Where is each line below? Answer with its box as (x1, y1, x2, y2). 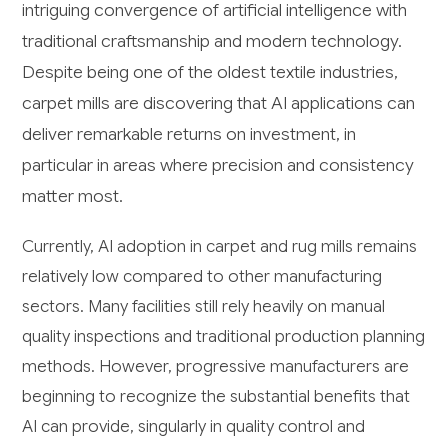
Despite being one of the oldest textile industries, (22, 61, 399, 84)
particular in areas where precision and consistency (22, 154, 415, 177)
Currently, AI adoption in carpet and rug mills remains (22, 236, 418, 258)
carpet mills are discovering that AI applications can (22, 92, 416, 115)
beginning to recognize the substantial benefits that (22, 386, 411, 408)
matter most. (22, 185, 124, 208)
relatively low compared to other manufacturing (22, 266, 383, 288)
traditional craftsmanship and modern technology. (22, 30, 403, 53)
